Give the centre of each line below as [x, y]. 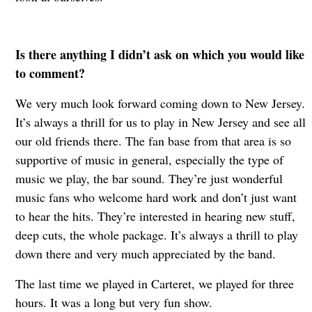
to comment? [50, 73]
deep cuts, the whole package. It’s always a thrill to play [156, 234]
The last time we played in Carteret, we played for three [154, 283]
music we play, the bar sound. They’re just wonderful [149, 178]
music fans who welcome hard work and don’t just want [156, 197]
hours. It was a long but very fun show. [117, 302]
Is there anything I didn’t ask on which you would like [159, 54]
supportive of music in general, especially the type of [149, 159]
